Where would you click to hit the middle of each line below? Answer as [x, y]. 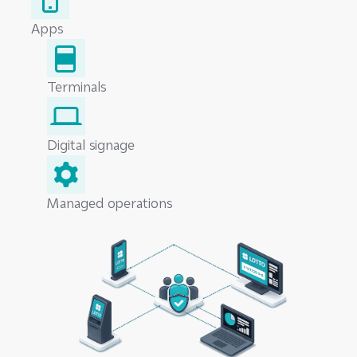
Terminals [77, 86]
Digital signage [91, 145]
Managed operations [110, 203]
